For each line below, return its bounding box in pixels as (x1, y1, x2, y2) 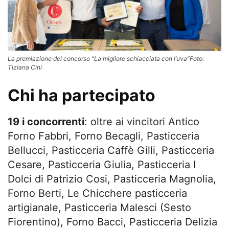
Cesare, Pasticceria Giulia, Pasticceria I (8, 158, 196, 171)
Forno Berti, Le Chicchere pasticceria (8, 187, 187, 200)
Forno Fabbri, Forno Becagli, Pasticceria (8, 130, 199, 143)
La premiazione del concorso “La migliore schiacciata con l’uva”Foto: (8, 55, 204, 63)
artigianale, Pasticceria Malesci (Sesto (8, 201, 191, 214)
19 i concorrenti (8, 116, 84, 128)
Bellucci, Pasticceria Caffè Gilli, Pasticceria (8, 144, 214, 157)
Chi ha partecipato (8, 85, 155, 106)
